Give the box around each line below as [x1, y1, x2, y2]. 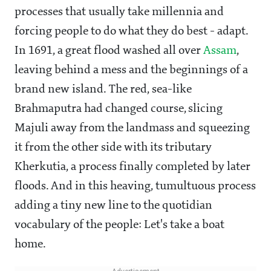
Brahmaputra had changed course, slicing [15, 103, 223, 116]
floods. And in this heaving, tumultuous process [15, 180, 256, 193]
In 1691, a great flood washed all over [15, 45, 203, 57]
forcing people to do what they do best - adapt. [15, 25, 249, 38]
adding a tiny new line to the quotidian [15, 200, 212, 212]
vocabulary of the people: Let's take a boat [15, 219, 224, 232]
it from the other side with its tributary [15, 142, 212, 154]
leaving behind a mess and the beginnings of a [15, 64, 248, 77]
